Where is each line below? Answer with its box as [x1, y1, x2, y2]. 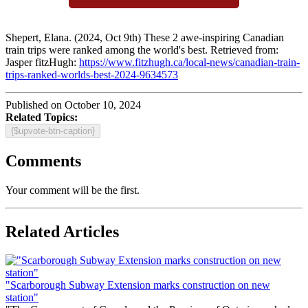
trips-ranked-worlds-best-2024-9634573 [5, 68, 178, 80]
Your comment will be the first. [5, 184, 140, 196]
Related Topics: [5, 111, 78, 123]
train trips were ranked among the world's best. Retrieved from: [5, 43, 278, 56]
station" [5, 291, 38, 304]
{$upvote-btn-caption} [11, 125, 95, 136]
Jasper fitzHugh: [5, 56, 79, 68]
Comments [5, 151, 81, 170]
